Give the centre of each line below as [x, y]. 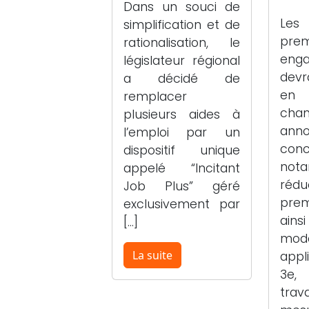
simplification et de [182, 24]
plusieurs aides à [182, 114]
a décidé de [182, 78]
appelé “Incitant [182, 168]
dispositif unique [182, 150]
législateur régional [182, 60]
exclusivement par [182, 204]
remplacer [155, 96]
